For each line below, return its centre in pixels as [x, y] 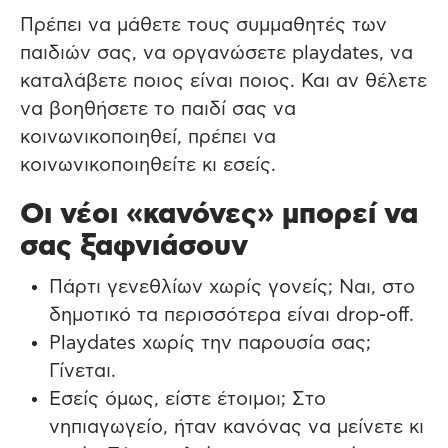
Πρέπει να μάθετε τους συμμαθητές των [203, 25]
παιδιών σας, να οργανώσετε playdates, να [216, 53]
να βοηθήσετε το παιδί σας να [158, 109]
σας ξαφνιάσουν [134, 246]
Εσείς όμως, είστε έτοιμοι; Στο [187, 400]
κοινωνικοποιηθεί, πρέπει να [148, 137]
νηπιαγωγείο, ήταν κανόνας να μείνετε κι [236, 428]
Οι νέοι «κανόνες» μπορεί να [219, 214]
